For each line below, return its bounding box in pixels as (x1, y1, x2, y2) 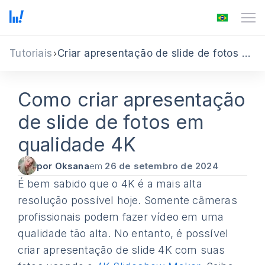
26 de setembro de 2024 (105, 160, 218, 172)
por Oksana (36, 160, 89, 172)
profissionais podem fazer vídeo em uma (17, 211, 224, 223)
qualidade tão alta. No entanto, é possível (17, 227, 229, 240)
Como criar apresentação (17, 88, 246, 111)
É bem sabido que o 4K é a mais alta (17, 177, 202, 190)
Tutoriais (9, 47, 53, 59)
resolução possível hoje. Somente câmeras (17, 194, 237, 206)
